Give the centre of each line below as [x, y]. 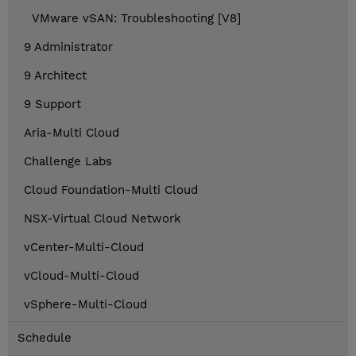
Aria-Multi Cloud [72, 133]
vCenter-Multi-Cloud [84, 248]
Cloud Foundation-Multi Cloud [111, 190]
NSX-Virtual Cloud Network [103, 219]
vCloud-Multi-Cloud [81, 276]
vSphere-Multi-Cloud [85, 305]
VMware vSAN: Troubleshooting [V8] [136, 19]
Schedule [44, 338]
